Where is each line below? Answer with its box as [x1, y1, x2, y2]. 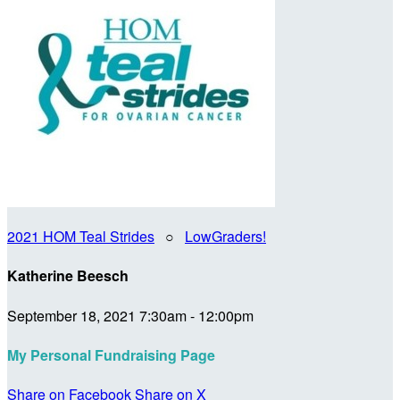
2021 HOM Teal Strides [7, 226, 154, 246]
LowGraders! [185, 226, 266, 246]
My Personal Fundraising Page [7, 344, 215, 365]
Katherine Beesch [7, 265, 129, 287]
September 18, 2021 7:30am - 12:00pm [7, 304, 254, 326]
